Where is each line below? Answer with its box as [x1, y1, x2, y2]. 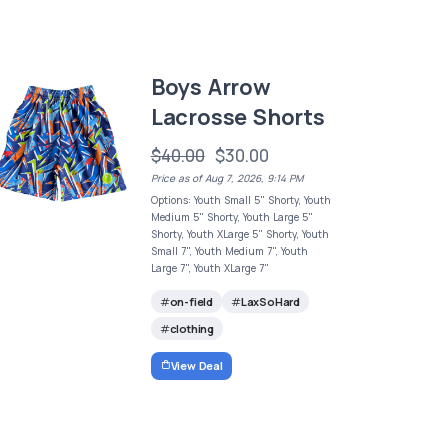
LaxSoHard [240, 294, 300, 310]
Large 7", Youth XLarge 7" [150, 261, 269, 276]
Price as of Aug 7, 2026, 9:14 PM [150, 171, 303, 186]
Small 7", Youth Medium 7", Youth [150, 244, 308, 259]
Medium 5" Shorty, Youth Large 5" [150, 210, 313, 225]
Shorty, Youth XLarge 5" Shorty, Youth [150, 227, 329, 242]
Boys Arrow [150, 72, 271, 103]
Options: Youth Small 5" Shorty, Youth [150, 193, 331, 208]
